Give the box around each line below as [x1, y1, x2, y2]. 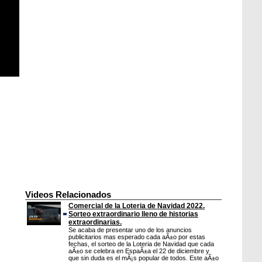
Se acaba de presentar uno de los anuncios [68, 226, 192, 233]
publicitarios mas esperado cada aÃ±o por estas [68, 233, 205, 240]
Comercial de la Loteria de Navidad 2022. [68, 202, 205, 210]
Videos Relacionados [25, 190, 111, 199]
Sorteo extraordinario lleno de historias [68, 210, 198, 218]
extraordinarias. [68, 218, 122, 226]
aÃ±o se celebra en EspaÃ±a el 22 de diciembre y [68, 247, 209, 254]
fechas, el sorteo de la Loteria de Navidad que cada [68, 240, 214, 247]
